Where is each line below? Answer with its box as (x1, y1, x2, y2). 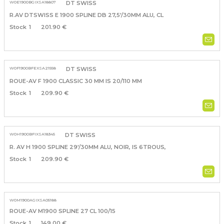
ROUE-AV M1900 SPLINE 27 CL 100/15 (9, 207, 115, 215)
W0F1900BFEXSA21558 (9, 65, 56, 71)
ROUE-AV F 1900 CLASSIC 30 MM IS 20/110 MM (9, 77, 142, 85)
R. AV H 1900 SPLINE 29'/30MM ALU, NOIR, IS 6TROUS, (9, 143, 166, 151)
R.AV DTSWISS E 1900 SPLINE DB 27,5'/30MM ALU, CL (9, 11, 163, 19)
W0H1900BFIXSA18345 (9, 131, 55, 137)
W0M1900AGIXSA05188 (9, 197, 56, 203)
